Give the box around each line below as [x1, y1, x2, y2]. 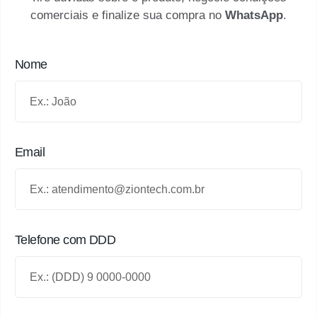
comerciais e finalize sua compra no [30, 8, 225, 23]
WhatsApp [225, 8, 283, 23]
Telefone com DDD [15, 232, 116, 247]
